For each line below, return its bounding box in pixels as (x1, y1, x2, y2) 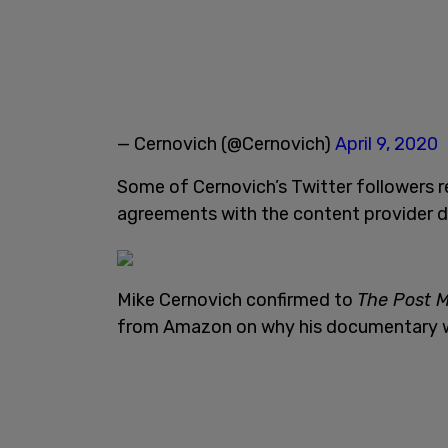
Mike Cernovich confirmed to (117, 288, 357, 311)
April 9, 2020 (335, 132, 438, 155)
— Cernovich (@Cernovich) (117, 132, 335, 155)
